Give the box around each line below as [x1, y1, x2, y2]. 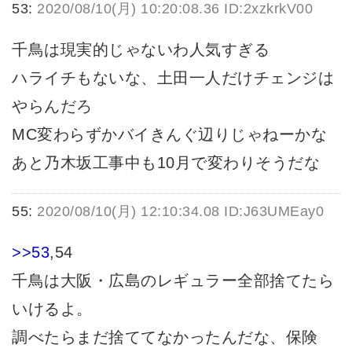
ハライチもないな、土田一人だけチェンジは [12, 69, 334, 87]
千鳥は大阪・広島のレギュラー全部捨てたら [12, 271, 334, 289]
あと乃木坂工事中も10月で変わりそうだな [12, 154, 320, 172]
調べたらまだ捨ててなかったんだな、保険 [12, 328, 318, 346]
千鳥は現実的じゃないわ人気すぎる [12, 41, 269, 59]
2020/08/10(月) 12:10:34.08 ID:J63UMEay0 [37, 203, 324, 219]
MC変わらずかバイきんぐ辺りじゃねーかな [12, 126, 327, 144]
